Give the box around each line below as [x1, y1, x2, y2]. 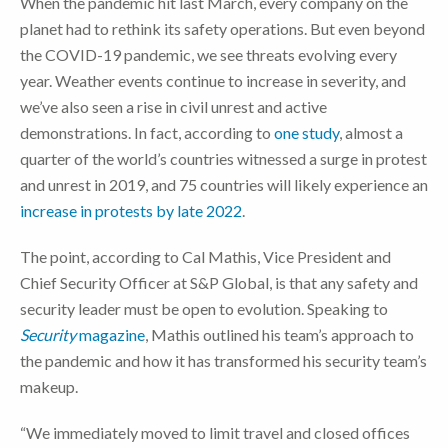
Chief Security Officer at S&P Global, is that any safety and [20, 273, 418, 293]
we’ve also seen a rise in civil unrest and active [20, 97, 327, 117]
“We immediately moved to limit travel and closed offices [20, 423, 410, 443]
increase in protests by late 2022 [20, 201, 242, 221]
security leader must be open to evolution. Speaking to [20, 299, 388, 319]
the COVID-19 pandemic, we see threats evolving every [20, 45, 397, 65]
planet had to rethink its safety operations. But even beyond [20, 19, 425, 39]
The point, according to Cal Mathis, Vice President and [20, 247, 391, 267]
